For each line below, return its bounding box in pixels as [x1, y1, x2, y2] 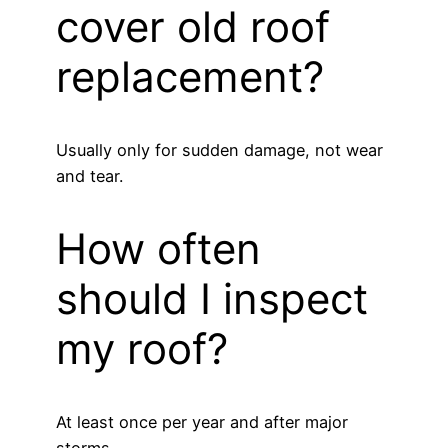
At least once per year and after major [56, 411, 348, 432]
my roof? [56, 323, 228, 375]
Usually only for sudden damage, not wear [56, 140, 383, 161]
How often [56, 223, 261, 275]
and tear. [56, 166, 123, 187]
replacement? [56, 51, 324, 103]
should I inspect [56, 273, 368, 325]
